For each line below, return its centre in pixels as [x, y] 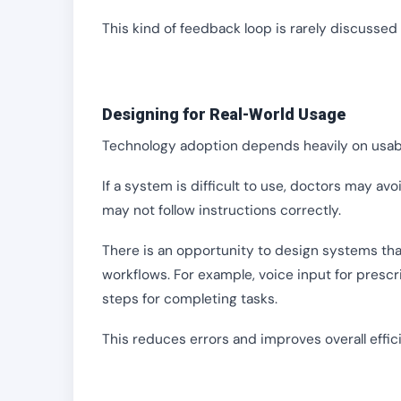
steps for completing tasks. [190, 299]
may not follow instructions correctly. [222, 210]
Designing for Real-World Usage [224, 114]
